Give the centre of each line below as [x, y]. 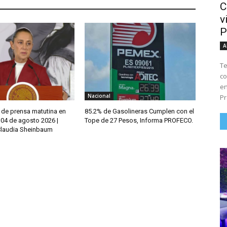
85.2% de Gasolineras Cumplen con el [140, 111]
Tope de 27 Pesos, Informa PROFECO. [139, 121]
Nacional [99, 96]
